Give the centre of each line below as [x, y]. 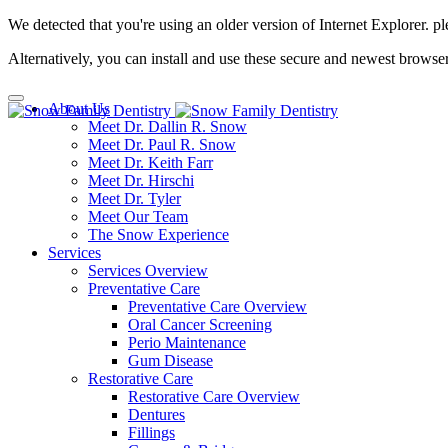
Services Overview [148, 270]
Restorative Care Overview [214, 396]
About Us [79, 108]
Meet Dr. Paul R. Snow [162, 144]
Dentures [156, 414]
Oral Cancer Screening [200, 324]
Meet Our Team [138, 216]
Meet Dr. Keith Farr [150, 162]
